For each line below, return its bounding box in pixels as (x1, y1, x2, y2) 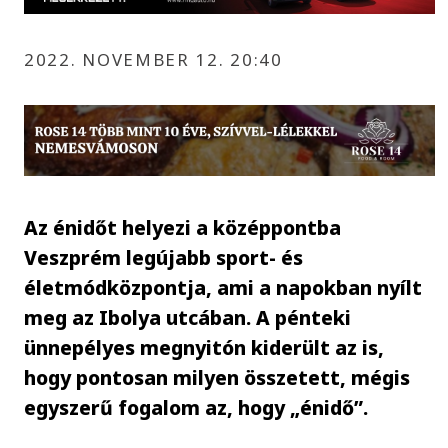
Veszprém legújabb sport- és (24, 243, 304, 271)
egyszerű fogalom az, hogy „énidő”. (24, 393, 369, 421)
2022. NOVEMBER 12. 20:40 (24, 47, 283, 71)
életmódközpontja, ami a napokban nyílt (24, 273, 423, 301)
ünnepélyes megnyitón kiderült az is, (24, 333, 385, 361)
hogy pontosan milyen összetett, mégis (24, 363, 411, 391)
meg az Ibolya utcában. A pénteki (24, 303, 352, 331)
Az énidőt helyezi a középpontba (24, 213, 342, 241)
